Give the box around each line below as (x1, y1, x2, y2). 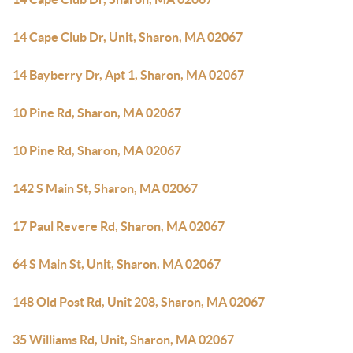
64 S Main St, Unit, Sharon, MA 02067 (13, 257, 221, 271)
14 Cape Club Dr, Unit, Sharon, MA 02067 (13, 30, 243, 44)
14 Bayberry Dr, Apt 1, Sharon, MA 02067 (13, 68, 244, 82)
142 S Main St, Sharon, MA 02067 (13, 181, 198, 195)
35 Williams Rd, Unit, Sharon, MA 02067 (13, 333, 234, 347)
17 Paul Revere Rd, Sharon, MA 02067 (13, 219, 225, 233)
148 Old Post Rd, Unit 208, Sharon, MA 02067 (13, 295, 265, 309)
